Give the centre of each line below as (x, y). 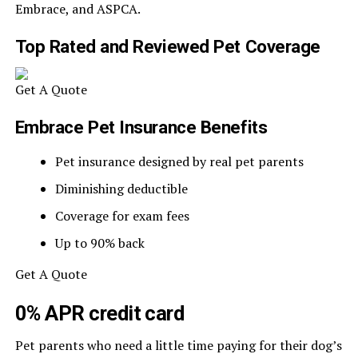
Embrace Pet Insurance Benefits (141, 127)
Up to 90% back (99, 243)
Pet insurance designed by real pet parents (179, 161)
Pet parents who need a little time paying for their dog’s (178, 345)
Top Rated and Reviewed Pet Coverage (167, 46)
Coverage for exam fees (122, 216)
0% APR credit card (99, 313)
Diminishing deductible (121, 189)
